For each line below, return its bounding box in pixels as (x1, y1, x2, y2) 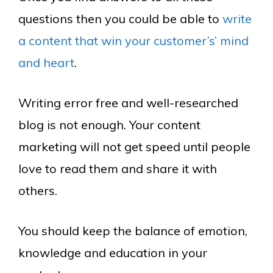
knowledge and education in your (18, 245, 207, 260)
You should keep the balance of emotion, (18, 223, 247, 238)
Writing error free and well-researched (18, 95, 238, 110)
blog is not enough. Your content (18, 117, 200, 132)
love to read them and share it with (18, 161, 217, 176)
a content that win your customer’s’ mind (18, 33, 249, 48)
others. (18, 183, 57, 198)
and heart (18, 55, 74, 70)
